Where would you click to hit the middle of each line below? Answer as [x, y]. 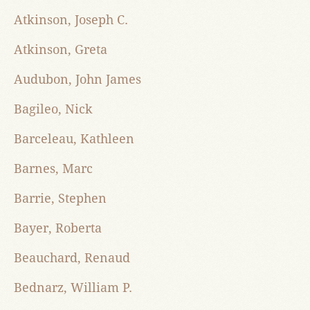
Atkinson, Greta [61, 50]
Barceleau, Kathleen [74, 139]
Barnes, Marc [53, 169]
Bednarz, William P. [73, 288]
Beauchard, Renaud [72, 258]
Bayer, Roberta [58, 228]
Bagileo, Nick [53, 109]
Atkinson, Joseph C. [71, 20]
